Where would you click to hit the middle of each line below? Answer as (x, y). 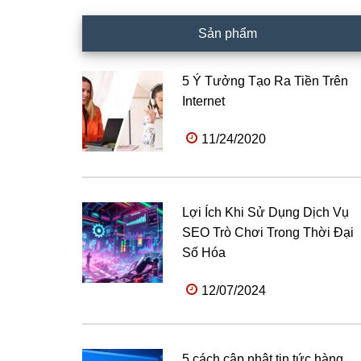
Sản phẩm (227, 33)
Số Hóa (204, 253)
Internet (203, 101)
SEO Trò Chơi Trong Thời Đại (268, 232)
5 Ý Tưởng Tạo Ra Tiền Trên (265, 81)
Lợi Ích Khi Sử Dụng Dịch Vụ (266, 212)
